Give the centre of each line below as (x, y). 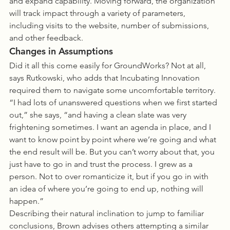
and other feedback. (46, 38)
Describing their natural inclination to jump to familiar (108, 213)
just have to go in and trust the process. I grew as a (102, 164)
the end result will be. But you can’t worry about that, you (113, 152)
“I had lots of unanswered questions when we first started (114, 102)
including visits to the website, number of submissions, (110, 25)
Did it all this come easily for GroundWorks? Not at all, (109, 65)
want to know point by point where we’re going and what (114, 139)
